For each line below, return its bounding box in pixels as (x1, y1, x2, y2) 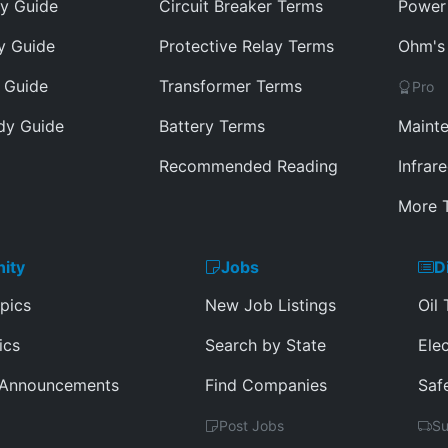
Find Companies (205, 375, 328, 395)
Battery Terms (159, 116, 265, 136)
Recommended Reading (159, 156, 338, 176)
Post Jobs (219, 417, 285, 434)
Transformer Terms (159, 76, 302, 96)
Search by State (205, 335, 327, 355)
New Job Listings (205, 295, 337, 315)
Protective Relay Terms (159, 36, 334, 56)
